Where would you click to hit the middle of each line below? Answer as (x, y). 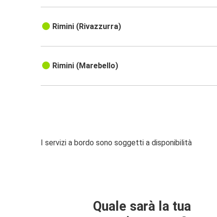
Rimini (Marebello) (85, 66)
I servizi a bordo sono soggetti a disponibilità (116, 143)
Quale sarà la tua (142, 206)
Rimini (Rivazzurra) (87, 27)
